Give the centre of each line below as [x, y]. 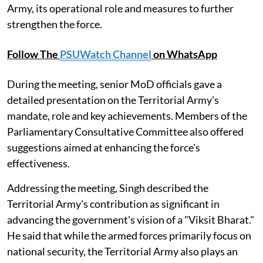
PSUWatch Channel [106, 54]
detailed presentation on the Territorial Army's [113, 100]
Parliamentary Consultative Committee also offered [125, 132]
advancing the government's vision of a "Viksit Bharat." [131, 220]
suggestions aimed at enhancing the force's [104, 148]
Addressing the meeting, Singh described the [108, 188]
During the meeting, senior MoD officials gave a [114, 84]
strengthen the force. [55, 24]
